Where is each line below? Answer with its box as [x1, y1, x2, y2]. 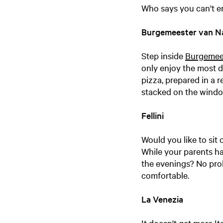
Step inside [141, 50, 185, 61]
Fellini [141, 110, 164, 121]
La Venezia [141, 193, 183, 205]
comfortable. [141, 169, 191, 181]
